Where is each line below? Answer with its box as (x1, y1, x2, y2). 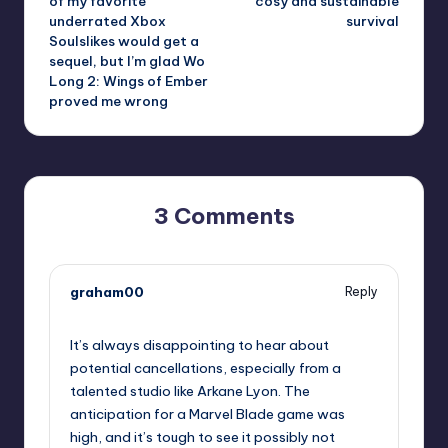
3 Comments (153, 201, 295, 230)
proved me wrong (49, 91, 168, 110)
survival (346, 11, 399, 30)
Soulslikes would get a (49, 31, 199, 50)
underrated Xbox (49, 11, 166, 30)
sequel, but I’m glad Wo (49, 51, 205, 70)
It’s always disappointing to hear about (70, 335, 329, 354)
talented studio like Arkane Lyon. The (70, 381, 310, 400)
